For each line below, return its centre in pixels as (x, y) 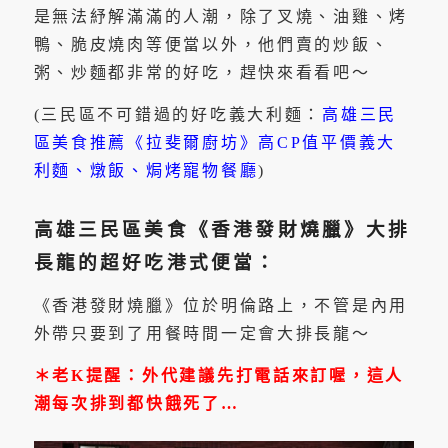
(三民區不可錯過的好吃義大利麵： (178, 114)
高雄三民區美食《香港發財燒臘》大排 (222, 229)
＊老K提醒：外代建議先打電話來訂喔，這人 (218, 375)
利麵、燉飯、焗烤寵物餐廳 (146, 170)
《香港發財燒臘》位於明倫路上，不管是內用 (220, 306)
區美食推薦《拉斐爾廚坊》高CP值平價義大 (214, 142)
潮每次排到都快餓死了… (136, 403)
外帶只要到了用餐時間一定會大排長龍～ (202, 334)
